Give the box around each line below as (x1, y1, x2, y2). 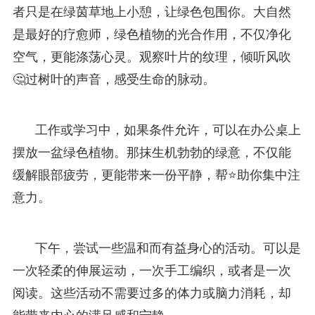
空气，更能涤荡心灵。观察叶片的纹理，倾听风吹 (12, 49, 291, 64)
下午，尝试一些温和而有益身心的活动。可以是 (34, 240, 301, 255)
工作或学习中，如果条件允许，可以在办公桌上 (34, 122, 301, 137)
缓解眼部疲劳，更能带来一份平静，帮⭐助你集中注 (12, 167, 300, 182)
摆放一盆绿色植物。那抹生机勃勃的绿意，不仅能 (12, 145, 291, 160)
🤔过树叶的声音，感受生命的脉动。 (12, 72, 215, 86)
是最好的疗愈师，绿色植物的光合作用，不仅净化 (12, 27, 291, 41)
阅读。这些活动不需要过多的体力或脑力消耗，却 (12, 285, 291, 300)
